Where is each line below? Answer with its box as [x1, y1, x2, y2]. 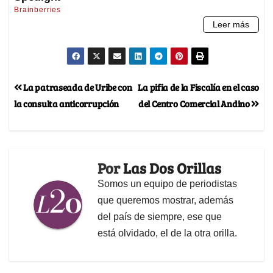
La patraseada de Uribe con [21, 80, 132, 93]
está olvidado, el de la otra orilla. [97, 227, 237, 238]
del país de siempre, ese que [97, 211, 222, 222]
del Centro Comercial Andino [138, 96, 252, 110]
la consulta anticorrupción [14, 96, 119, 110]
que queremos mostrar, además [97, 194, 233, 205]
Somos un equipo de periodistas [97, 178, 237, 189]
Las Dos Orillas [123, 157, 221, 178]
